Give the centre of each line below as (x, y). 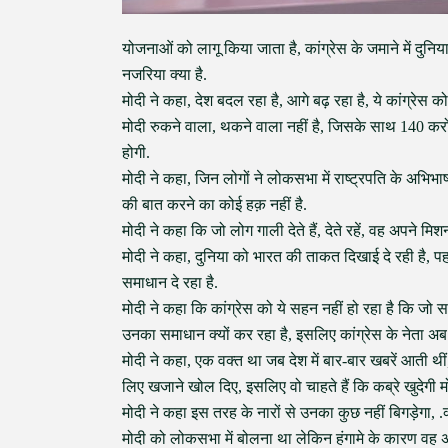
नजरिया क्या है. (164, 74)
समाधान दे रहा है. (170, 282)
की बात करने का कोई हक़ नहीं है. (214, 204)
